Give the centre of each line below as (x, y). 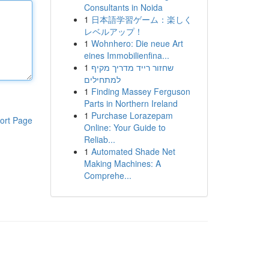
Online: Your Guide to (125, 127)
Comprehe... (107, 175)
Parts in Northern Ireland (131, 103)
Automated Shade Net (133, 151)
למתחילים (102, 79)
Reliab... (99, 139)
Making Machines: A (122, 163)
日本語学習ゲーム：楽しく (141, 19)
